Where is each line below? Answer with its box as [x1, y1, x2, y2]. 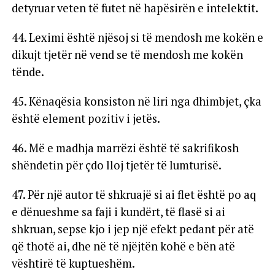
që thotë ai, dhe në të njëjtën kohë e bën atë [11, 238, 235, 254]
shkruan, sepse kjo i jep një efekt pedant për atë [11, 221, 254, 236]
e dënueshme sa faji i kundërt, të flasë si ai [11, 204, 225, 219]
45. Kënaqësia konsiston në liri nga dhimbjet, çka [11, 93, 261, 109]
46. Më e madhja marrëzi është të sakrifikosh [11, 140, 239, 155]
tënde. [11, 64, 44, 79]
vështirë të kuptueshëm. [11, 255, 135, 271]
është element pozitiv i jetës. [11, 110, 160, 126]
